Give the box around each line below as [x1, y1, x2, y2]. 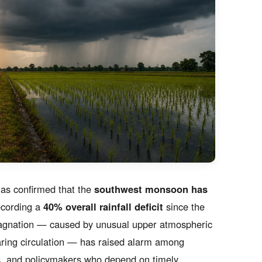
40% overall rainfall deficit [43, 199, 163, 213]
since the [163, 199, 205, 213]
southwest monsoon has [94, 182, 208, 196]
